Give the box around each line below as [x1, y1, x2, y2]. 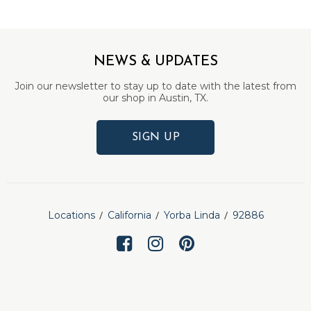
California [107, 209, 151, 221]
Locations [47, 209, 95, 221]
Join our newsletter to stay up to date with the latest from [15, 80, 296, 92]
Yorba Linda [163, 209, 220, 221]
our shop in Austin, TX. [103, 92, 208, 104]
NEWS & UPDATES [93, 55, 218, 69]
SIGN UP [131, 132, 180, 143]
